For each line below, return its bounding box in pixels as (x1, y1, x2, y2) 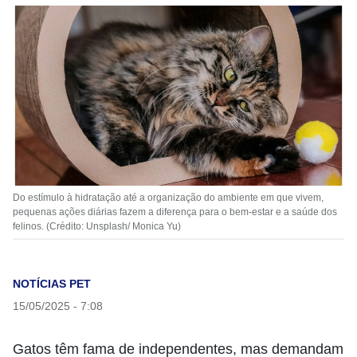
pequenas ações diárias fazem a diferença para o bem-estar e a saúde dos (13, 206, 337, 218)
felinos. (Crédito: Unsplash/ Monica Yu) (13, 221, 181, 232)
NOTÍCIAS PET (13, 277, 91, 290)
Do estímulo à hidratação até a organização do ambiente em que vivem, (13, 192, 324, 203)
